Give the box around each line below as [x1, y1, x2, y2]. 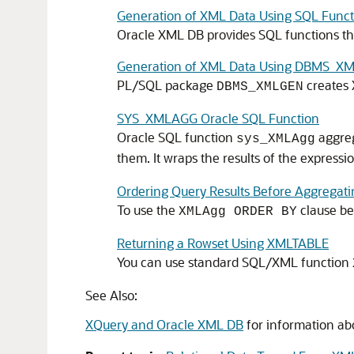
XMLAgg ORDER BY [179, 205, 297, 219]
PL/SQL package [117, 77, 217, 93]
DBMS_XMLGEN [217, 80, 303, 94]
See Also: [85, 287, 137, 303]
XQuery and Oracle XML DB [85, 316, 243, 333]
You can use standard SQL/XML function [117, 254, 352, 270]
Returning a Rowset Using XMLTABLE [117, 235, 329, 251]
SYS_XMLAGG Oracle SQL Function [117, 110, 319, 126]
